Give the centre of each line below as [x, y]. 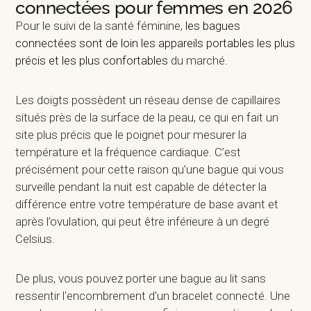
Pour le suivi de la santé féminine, [101, 26]
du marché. [200, 60]
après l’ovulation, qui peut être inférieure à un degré [143, 221]
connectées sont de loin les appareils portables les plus [155, 43]
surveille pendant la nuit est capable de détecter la [141, 187]
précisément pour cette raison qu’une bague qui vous [150, 169]
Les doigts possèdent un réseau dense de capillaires [148, 100]
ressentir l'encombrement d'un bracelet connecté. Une [153, 296]
